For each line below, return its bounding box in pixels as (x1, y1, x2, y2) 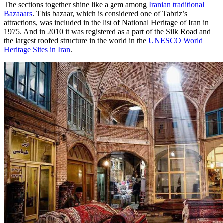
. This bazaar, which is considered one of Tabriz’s (32, 9, 187, 18)
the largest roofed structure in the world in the (4, 36, 146, 45)
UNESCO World (146, 36, 203, 45)
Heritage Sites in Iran (4, 45, 70, 54)
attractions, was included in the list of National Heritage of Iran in (4, 18, 209, 27)
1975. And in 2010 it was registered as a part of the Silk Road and (4, 27, 211, 36)
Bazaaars (4, 9, 32, 18)
